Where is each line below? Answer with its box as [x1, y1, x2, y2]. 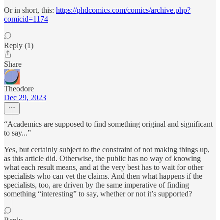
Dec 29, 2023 [4, 93, 46, 102]
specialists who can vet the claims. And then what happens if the [4, 172, 202, 180]
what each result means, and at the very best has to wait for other [4, 163, 203, 171]
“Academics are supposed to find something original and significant [4, 120, 213, 128]
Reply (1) [4, 41, 33, 50]
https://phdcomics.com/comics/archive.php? [56, 6, 191, 14]
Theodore [4, 84, 34, 93]
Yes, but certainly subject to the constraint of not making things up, [4, 145, 210, 154]
